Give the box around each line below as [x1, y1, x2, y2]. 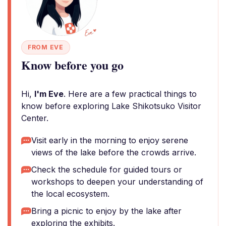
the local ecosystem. [31, 189, 109, 199]
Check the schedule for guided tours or [31, 164, 182, 175]
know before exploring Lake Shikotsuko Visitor [21, 101, 201, 111]
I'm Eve [34, 89, 64, 99]
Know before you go [21, 56, 124, 74]
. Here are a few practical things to [64, 89, 197, 99]
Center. [21, 113, 48, 123]
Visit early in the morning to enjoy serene [31, 135, 188, 145]
